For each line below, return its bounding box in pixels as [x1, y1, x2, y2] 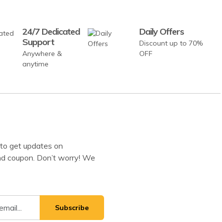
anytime [22, 59, 49, 69]
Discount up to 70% [139, 39, 203, 48]
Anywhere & [22, 49, 62, 58]
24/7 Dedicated [22, 26, 80, 38]
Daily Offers [139, 26, 184, 38]
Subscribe [55, 203, 89, 212]
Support [22, 36, 55, 48]
